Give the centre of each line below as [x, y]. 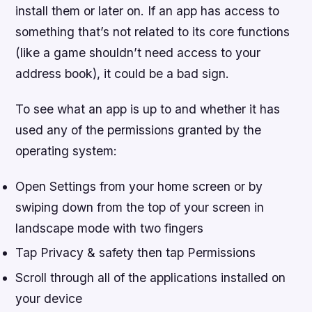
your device [49, 298]
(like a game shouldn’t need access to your [138, 52]
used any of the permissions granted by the [139, 130]
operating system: [67, 150]
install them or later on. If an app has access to [148, 10]
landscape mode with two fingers [110, 228]
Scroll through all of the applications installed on [151, 277]
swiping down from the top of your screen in [140, 207]
